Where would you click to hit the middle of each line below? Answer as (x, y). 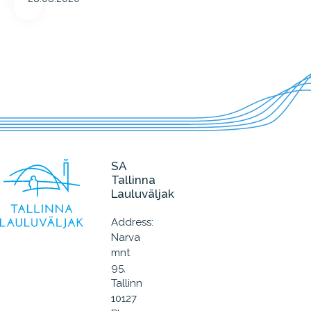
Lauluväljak (143, 194)
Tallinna (133, 180)
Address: (132, 222)
